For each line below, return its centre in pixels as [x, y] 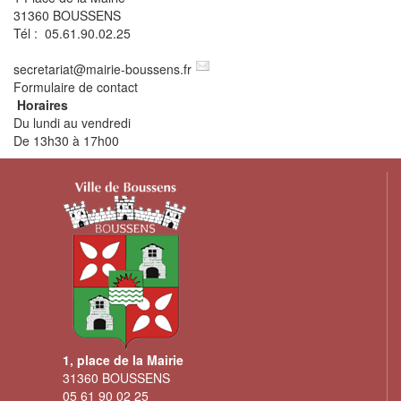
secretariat [43, 68]
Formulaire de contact [76, 86]
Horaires [43, 104]
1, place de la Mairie [123, 359]
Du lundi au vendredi [72, 122]
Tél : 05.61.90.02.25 [72, 33]
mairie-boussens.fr [139, 68]
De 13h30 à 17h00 [66, 140]
